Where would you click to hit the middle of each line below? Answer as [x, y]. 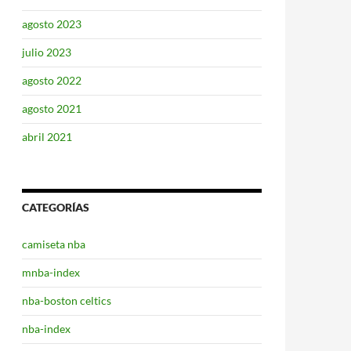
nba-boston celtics [67, 300]
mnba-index [51, 272]
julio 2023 [47, 52]
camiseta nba [54, 244]
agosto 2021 [52, 109]
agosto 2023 [52, 24]
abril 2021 [47, 137]
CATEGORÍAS [56, 207]
